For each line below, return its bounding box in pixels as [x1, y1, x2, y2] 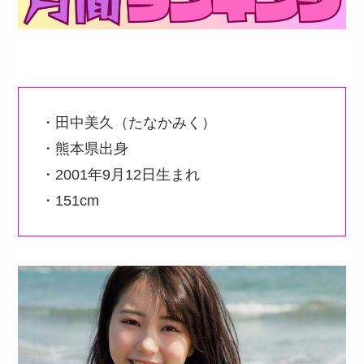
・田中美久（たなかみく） [41, 115, 217, 132]
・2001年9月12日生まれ [41, 167, 201, 184]
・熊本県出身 [41, 141, 129, 158]
